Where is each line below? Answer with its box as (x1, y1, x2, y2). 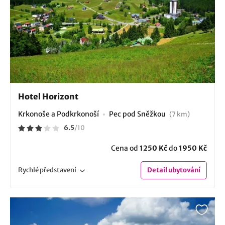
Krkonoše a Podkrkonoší (18, 109, 99, 119)
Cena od (111, 143, 140, 153)
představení (40, 165, 76, 174)
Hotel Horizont (18, 91, 78, 101)
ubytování (167, 165, 200, 174)
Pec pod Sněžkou (109, 109, 167, 119)
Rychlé (18, 165, 40, 174)
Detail (147, 165, 167, 174)
